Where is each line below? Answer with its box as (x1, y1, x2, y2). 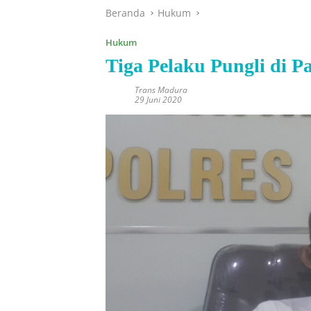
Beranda (106, 6, 145, 19)
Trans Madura (135, 83, 187, 96)
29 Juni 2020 (135, 93, 182, 106)
